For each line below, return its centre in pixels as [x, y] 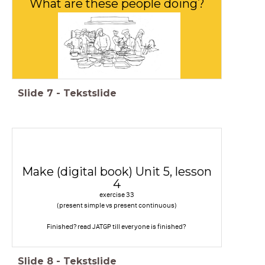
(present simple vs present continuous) [117, 205]
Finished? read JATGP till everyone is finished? [117, 226]
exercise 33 [117, 194]
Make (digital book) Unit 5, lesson [117, 171]
